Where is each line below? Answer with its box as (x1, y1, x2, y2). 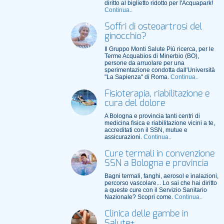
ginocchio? (104, 32, 146, 41)
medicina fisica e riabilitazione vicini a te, (104, 119, 215, 126)
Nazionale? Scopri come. (104, 193, 174, 200)
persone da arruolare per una (104, 59, 184, 66)
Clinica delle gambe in (104, 209, 188, 218)
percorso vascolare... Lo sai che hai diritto (104, 179, 217, 186)
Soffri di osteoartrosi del (104, 22, 202, 31)
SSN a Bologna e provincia (104, 159, 208, 168)
